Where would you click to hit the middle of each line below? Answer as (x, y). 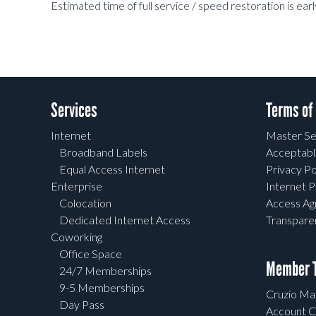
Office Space (91, 254)
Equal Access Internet (112, 169)
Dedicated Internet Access (125, 220)
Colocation (85, 203)
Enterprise (77, 186)
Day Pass (82, 305)
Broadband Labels (103, 152)
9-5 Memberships (102, 288)
